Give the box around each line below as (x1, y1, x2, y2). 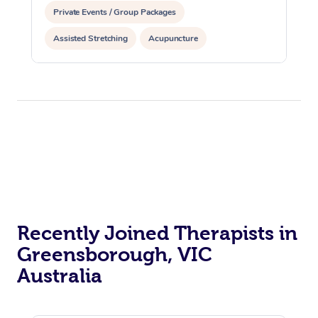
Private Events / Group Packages (53, 6, 176, 18)
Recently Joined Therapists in (17, 221, 297, 244)
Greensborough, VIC (17, 243, 212, 265)
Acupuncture (148, 32, 199, 44)
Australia (17, 264, 102, 287)
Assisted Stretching (53, 32, 128, 44)
